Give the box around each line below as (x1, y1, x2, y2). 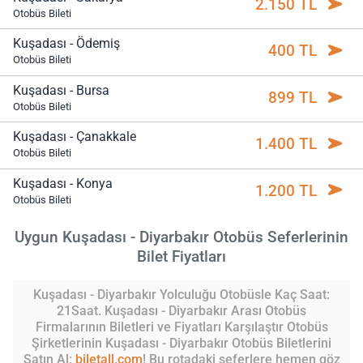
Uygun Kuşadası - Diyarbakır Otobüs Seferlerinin (15, 227, 348, 246)
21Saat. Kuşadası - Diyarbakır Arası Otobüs (57, 302, 306, 318)
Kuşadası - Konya (13, 175, 113, 191)
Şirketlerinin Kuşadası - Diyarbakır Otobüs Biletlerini (32, 335, 331, 351)
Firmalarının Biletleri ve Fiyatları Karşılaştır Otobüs (35, 318, 328, 335)
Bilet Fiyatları (137, 246, 226, 266)
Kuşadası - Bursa (13, 82, 109, 98)
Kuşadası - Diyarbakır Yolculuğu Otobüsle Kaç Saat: (33, 286, 330, 302)
